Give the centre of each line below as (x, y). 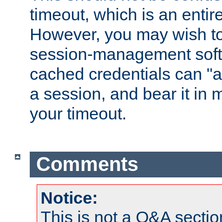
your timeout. (78, 113)
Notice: (69, 197)
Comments (87, 164)
